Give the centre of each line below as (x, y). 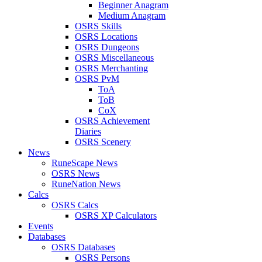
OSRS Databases (83, 247)
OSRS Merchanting (111, 68)
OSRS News (75, 173)
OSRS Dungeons (107, 47)
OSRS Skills (98, 26)
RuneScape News (85, 163)
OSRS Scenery (103, 142)
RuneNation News (86, 184)
